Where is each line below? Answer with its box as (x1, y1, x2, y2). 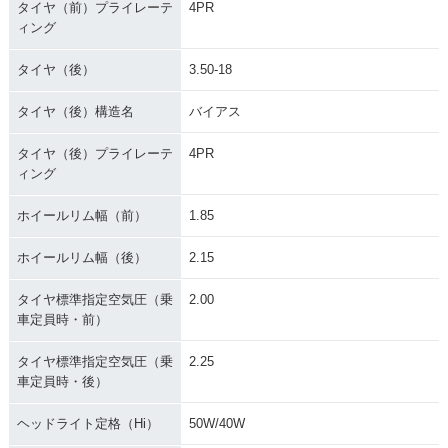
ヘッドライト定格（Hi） (16, 416, 159, 432)
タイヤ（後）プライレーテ (16, 146, 173, 162)
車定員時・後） (16, 374, 108, 390)
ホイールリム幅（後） (16, 250, 147, 266)
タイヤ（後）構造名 (16, 104, 134, 120)
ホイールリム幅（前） (16, 208, 147, 224)
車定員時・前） (16, 312, 108, 328)
